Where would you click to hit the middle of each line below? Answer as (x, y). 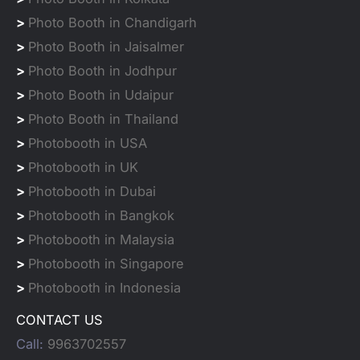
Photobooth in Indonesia (104, 287)
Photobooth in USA (88, 143)
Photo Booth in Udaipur (101, 94)
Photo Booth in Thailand (103, 119)
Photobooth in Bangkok (101, 215)
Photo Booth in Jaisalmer (106, 46)
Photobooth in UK (83, 167)
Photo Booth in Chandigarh (112, 22)
